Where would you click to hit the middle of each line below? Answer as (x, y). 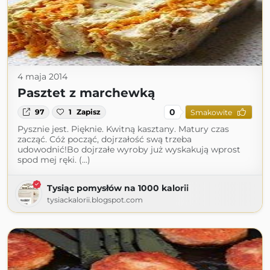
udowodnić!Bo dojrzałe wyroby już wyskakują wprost (129, 149)
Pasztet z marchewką (86, 93)
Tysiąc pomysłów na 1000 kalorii (118, 188)
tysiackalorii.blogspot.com (95, 200)
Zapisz (89, 112)
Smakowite (211, 112)
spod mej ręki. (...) (54, 160)
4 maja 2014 (42, 77)
